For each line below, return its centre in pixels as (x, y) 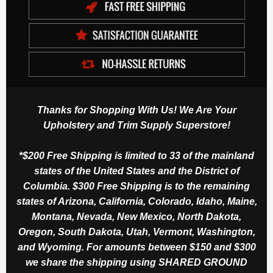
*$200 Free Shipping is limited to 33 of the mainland (136, 156)
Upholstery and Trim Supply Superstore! (136, 126)
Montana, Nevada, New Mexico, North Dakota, (136, 217)
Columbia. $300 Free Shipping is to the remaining (136, 186)
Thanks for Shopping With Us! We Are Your (136, 110)
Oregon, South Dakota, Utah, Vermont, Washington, (136, 232)
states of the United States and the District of (136, 171)
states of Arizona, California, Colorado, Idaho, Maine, (136, 202)
